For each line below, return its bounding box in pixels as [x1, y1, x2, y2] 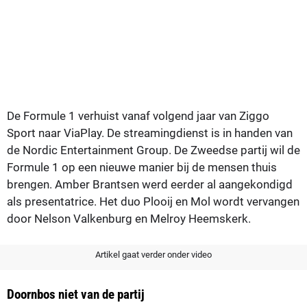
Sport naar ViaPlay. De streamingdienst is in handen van [7, 125, 293, 140]
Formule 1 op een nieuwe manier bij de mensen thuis [7, 160, 277, 174]
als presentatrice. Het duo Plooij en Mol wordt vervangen [7, 194, 299, 208]
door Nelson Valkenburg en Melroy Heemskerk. [7, 211, 251, 225]
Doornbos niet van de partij [7, 286, 145, 302]
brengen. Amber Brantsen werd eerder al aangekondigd [7, 177, 293, 191]
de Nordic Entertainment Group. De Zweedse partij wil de [7, 143, 300, 157]
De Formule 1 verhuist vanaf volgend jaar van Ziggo [7, 108, 269, 123]
